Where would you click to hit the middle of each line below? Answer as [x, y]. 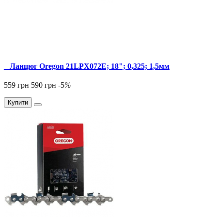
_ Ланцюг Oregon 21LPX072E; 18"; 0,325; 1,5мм [87, 66]
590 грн [44, 85]
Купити [18, 102]
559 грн [16, 85]
